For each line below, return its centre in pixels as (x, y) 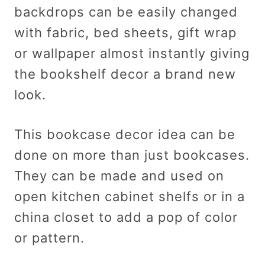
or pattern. (49, 237)
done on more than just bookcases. (132, 155)
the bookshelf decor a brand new (125, 74)
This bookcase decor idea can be (125, 134)
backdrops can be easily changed (126, 12)
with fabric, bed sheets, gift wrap (125, 32)
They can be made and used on (119, 175)
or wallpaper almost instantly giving (132, 53)
